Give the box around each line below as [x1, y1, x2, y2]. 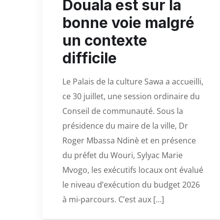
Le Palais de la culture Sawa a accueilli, [62, 76, 203, 87]
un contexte [62, 31, 147, 49]
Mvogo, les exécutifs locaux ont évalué [62, 164, 203, 175]
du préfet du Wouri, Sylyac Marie [62, 149, 183, 161]
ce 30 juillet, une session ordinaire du [62, 90, 200, 102]
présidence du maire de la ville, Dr [62, 120, 188, 131]
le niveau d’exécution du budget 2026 [62, 179, 200, 190]
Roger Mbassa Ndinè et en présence [62, 135, 196, 146]
